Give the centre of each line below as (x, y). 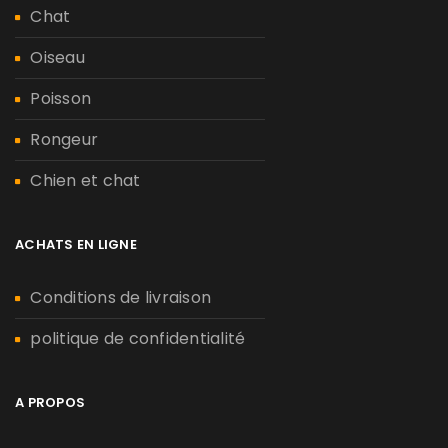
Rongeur (64, 140)
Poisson (60, 99)
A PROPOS (50, 403)
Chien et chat (85, 181)
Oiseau (57, 58)
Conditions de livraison (120, 298)
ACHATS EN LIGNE (76, 245)
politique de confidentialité (138, 339)
